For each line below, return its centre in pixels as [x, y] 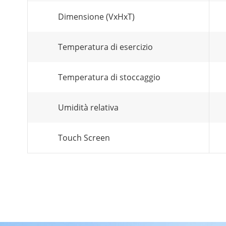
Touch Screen [84, 138]
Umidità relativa [88, 107]
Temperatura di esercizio [105, 47]
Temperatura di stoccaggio [109, 77]
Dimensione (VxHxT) [96, 17]
